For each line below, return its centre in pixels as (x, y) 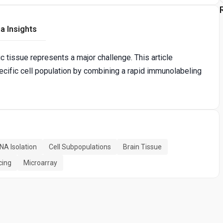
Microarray (40, 163)
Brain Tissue (142, 147)
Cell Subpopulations (80, 147)
